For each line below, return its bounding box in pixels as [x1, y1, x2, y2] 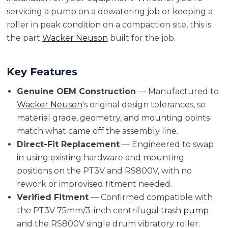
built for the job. [107, 33, 176, 43]
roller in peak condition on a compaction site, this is [6, 19, 211, 30]
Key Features [6, 65, 77, 78]
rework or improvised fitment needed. [17, 179, 173, 189]
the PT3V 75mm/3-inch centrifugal [17, 205, 161, 215]
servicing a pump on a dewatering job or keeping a [6, 6, 213, 16]
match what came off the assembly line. [17, 126, 179, 136]
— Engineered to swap [120, 139, 214, 149]
